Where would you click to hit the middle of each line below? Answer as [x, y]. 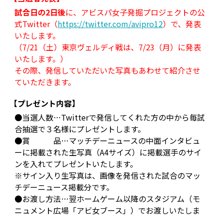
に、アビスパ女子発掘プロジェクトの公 [135, 12]
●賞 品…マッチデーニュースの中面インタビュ [107, 140]
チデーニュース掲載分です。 [64, 187]
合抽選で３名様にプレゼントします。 [80, 129]
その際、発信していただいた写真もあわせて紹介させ [108, 70]
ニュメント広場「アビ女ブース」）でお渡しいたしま [107, 210]
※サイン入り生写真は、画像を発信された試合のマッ [108, 175]
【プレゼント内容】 [45, 103]
